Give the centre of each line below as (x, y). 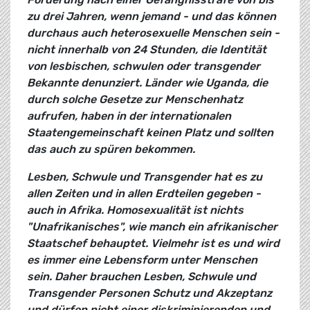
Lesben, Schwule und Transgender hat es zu (145, 177)
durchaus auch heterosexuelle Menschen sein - (153, 33)
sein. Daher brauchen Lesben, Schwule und (142, 277)
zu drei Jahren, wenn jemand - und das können (152, 17)
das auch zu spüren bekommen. (111, 149)
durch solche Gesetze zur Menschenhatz (135, 100)
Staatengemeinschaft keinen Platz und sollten (150, 133)
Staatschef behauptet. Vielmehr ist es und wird (153, 244)
